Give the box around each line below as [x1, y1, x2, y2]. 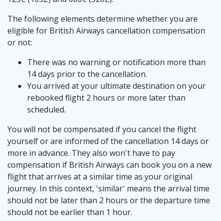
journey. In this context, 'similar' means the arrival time [7, 183, 210, 194]
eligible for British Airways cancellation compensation [7, 25, 205, 37]
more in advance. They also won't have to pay [7, 147, 175, 159]
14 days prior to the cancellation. [27, 69, 147, 80]
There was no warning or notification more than [27, 57, 206, 68]
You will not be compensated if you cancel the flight [7, 124, 196, 135]
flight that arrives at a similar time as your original [7, 171, 192, 183]
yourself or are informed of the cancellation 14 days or [7, 136, 209, 147]
